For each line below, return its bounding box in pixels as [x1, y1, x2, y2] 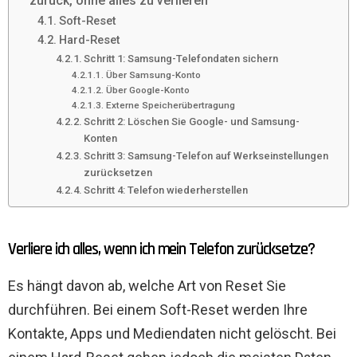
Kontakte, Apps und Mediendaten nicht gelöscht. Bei [8, 325, 336, 343]
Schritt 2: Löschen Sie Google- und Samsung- [84, 116, 300, 128]
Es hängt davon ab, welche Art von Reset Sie [8, 277, 286, 295]
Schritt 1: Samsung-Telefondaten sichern [84, 53, 279, 65]
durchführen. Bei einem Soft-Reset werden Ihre [8, 301, 308, 319]
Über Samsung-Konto [105, 69, 201, 81]
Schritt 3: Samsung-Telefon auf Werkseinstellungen [84, 150, 329, 163]
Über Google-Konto [105, 84, 190, 96]
